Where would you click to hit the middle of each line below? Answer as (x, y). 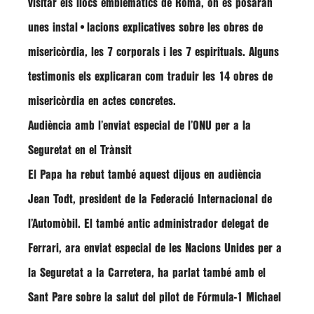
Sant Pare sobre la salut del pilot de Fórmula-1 (137, 298)
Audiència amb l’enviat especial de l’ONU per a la (139, 126)
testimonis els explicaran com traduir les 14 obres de (150, 77)
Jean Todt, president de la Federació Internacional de (150, 199)
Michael (264, 298)
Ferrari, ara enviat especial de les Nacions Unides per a (155, 248)
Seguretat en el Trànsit (80, 150)
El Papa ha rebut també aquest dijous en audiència (145, 175)
